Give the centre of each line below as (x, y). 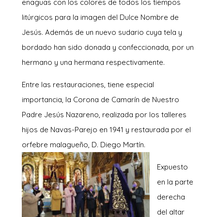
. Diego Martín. (121, 144)
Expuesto (172, 167)
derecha (171, 197)
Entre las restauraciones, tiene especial (88, 84)
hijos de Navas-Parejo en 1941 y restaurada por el (106, 129)
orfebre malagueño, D (59, 144)
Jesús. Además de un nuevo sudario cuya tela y (102, 32)
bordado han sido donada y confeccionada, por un (108, 47)
